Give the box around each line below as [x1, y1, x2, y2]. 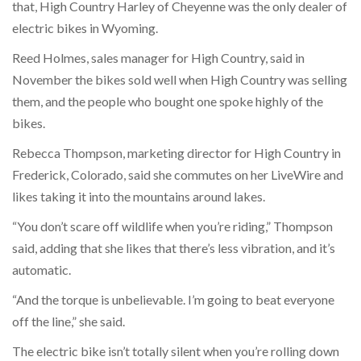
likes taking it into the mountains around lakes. [12, 188, 268, 204]
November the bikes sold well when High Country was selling [12, 71, 347, 87]
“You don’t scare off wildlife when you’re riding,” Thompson [12, 218, 333, 234]
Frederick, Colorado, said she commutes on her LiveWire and [12, 166, 343, 182]
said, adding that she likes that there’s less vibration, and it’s [12, 239, 335, 255]
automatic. [12, 261, 73, 277]
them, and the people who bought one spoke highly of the [12, 93, 323, 109]
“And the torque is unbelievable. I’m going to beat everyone [12, 291, 334, 307]
